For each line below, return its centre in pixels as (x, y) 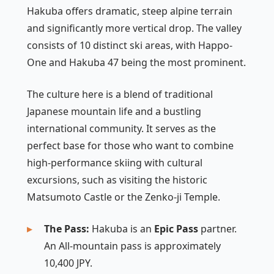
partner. (217, 229)
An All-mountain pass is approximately (132, 246)
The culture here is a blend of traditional (120, 94)
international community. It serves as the (121, 129)
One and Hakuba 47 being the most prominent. (136, 63)
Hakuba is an (122, 229)
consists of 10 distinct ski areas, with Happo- (130, 46)
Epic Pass (176, 229)
